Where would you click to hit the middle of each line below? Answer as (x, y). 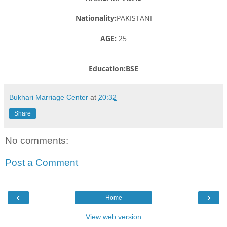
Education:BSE (113, 68)
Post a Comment (42, 163)
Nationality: (96, 18)
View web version (113, 217)
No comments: (37, 140)
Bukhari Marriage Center (49, 97)
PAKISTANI (134, 18)
